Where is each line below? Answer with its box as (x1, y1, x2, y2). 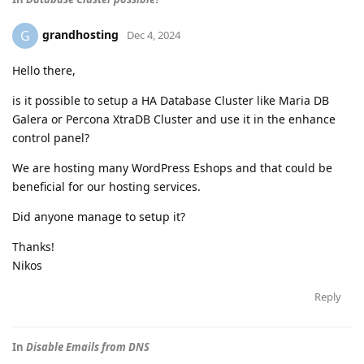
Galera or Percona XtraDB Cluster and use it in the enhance (12, 111, 336, 127)
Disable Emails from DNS (26, 340, 149, 354)
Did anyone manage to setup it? (12, 209, 185, 224)
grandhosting (42, 26, 119, 42)
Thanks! (12, 239, 54, 254)
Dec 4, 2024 (127, 27, 180, 42)
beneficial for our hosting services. (12, 179, 201, 194)
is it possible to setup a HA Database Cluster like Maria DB (12, 93, 329, 108)
